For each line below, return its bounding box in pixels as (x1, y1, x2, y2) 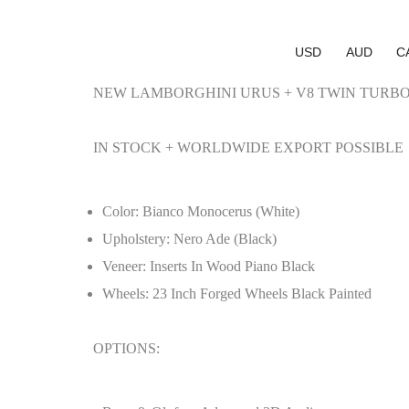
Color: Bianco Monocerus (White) (102, 204, 299, 219)
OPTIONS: (93, 341, 160, 356)
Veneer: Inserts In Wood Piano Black (102, 258, 315, 274)
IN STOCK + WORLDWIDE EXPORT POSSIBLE (93, 140, 404, 155)
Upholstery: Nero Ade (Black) (102, 231, 277, 246)
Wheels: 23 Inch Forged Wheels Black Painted (102, 286, 372, 301)
